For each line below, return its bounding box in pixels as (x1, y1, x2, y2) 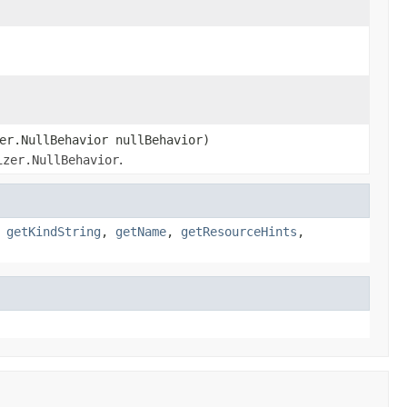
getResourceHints (181, 223, 297, 239)
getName (115, 223, 166, 239)
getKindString (6, 223, 101, 239)
